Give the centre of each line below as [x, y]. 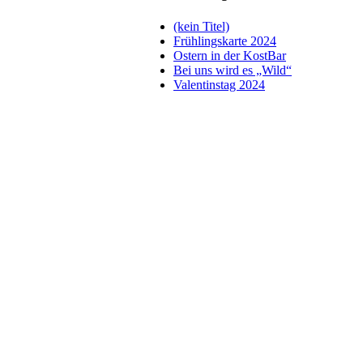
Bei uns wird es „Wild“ [233, 70]
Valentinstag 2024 [219, 84]
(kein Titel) [201, 26]
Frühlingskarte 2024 [225, 41]
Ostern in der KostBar [230, 55]
